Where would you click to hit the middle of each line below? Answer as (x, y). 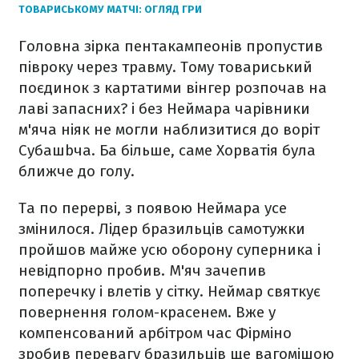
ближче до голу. (77, 171)
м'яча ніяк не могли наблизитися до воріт (169, 130)
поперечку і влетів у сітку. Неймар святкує (169, 292)
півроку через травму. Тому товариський (165, 67)
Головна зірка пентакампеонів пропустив (171, 46)
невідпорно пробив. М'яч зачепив (142, 271)
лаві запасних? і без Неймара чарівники (164, 109)
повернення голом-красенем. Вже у (147, 313)
